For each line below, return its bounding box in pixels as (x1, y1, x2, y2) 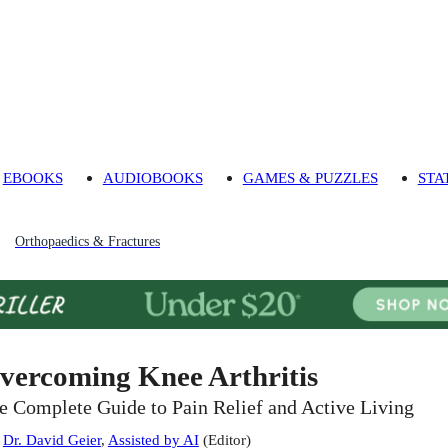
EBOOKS (2, 169, 63, 187)
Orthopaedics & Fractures (15, 234, 160, 250)
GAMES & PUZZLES (242, 169, 378, 187)
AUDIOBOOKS (102, 169, 203, 187)
